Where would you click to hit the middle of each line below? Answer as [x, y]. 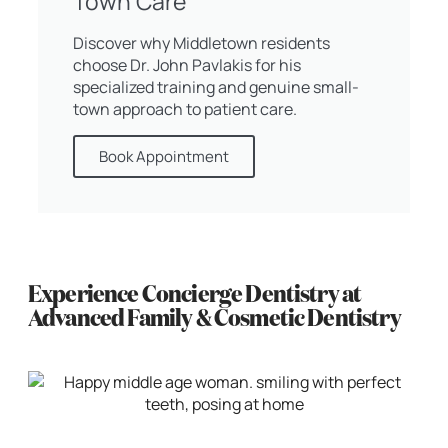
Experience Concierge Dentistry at [195, 294]
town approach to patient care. [185, 108]
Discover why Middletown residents [201, 42]
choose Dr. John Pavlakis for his [187, 64]
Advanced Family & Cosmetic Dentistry [214, 318]
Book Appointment [164, 156]
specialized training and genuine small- [216, 86]
